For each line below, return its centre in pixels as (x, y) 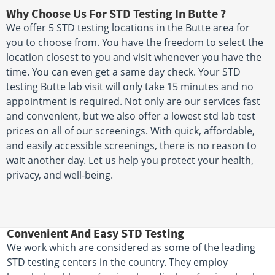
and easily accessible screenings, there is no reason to (131, 146)
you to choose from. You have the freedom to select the (135, 43)
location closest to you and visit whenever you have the (134, 57)
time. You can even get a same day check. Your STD (123, 72)
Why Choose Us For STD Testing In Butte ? (116, 14)
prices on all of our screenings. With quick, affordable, (130, 131)
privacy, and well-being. (60, 175)
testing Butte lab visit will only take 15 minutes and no (130, 87)
